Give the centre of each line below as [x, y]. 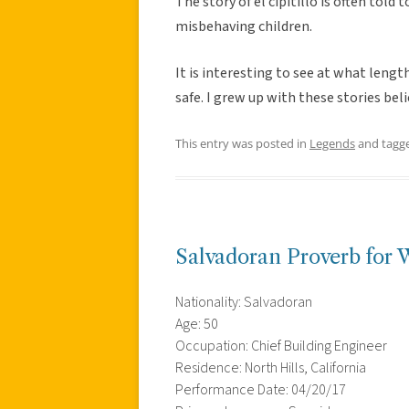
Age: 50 [197, 324]
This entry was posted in [242, 143]
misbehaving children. [244, 26]
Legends [332, 143]
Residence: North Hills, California [271, 367]
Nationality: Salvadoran [244, 302]
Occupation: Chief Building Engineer [281, 346]
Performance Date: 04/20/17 [261, 389]
